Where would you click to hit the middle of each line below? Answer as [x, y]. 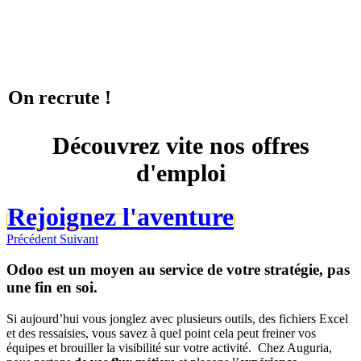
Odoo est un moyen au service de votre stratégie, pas [178, 270]
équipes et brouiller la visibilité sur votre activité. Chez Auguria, [169, 348]
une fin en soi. [52, 288]
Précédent [31, 239]
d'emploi [180, 172]
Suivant [79, 239]
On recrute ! [60, 97]
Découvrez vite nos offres [180, 145]
